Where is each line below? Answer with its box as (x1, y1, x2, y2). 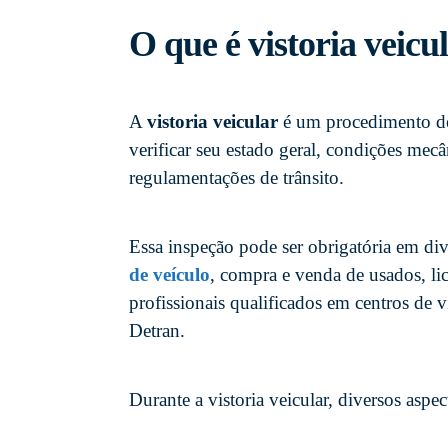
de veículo (129, 263, 210, 285)
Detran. (129, 319, 185, 341)
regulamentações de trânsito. (129, 166, 344, 188)
